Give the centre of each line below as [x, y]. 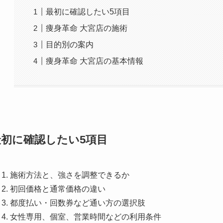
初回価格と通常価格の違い [58, 189]
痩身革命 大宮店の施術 [87, 28]
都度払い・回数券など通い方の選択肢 [78, 203]
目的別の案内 [70, 45]
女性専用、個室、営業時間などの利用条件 [86, 217]
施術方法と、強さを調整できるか [70, 175]
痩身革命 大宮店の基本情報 [95, 61]
